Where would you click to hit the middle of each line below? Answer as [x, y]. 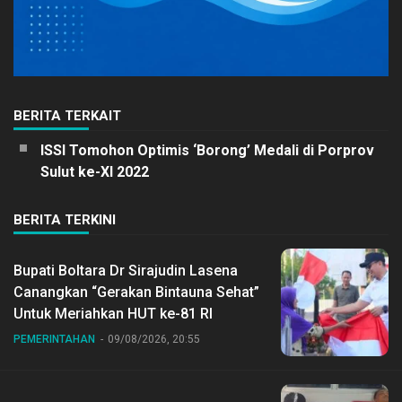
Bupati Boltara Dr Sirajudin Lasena [126, 271]
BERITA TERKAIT [67, 116]
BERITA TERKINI [65, 220]
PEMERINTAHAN [54, 340]
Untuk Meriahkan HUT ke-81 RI [113, 314]
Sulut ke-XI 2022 [95, 172]
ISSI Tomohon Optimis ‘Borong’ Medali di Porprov [207, 151]
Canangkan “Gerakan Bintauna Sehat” [136, 293]
